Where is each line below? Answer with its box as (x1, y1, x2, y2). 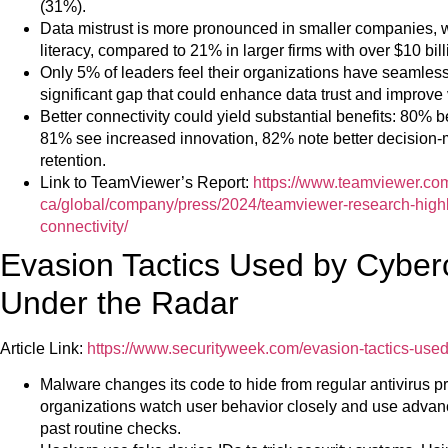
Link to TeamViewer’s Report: (40, 173, 253, 191)
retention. (40, 151, 106, 169)
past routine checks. (40, 420, 181, 438)
